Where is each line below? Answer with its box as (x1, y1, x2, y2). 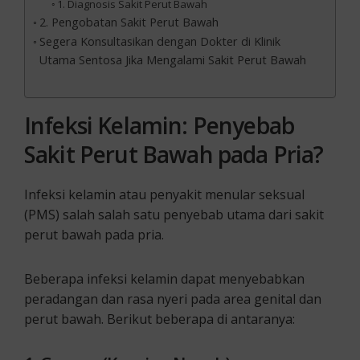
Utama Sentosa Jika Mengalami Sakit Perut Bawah (39, 52, 306, 68)
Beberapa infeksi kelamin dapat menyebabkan (24, 270, 305, 288)
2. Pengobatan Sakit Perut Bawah (39, 14, 219, 31)
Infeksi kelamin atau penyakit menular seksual (24, 186, 305, 204)
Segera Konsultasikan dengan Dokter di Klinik (39, 34, 280, 50)
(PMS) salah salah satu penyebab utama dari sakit (24, 206, 324, 224)
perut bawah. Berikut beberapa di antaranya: (24, 310, 295, 329)
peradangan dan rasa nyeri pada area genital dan (24, 290, 321, 309)
